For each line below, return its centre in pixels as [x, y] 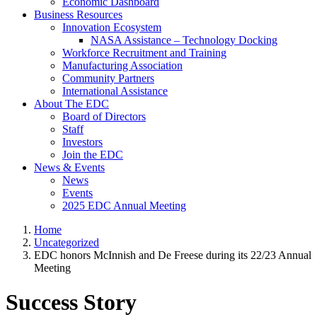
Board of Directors [104, 116]
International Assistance [115, 91]
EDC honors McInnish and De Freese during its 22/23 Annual [173, 255]
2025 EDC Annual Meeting [124, 206]
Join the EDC [93, 155]
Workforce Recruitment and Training [144, 53]
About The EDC [71, 104]
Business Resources [78, 15]
